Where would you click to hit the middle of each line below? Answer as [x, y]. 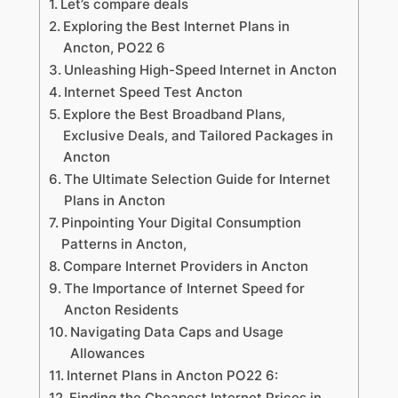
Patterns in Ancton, [123, 244]
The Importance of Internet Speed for [184, 289]
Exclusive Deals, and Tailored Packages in [198, 136]
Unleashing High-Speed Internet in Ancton [200, 70]
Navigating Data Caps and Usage [176, 332]
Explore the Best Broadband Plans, [174, 115]
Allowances [107, 354]
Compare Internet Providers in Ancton [185, 267]
